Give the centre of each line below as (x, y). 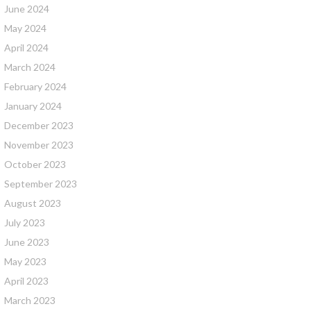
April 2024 (26, 48)
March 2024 (30, 67)
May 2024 (25, 28)
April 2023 (26, 281)
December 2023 (39, 125)
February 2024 (35, 86)
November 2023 (39, 145)
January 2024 (33, 106)
